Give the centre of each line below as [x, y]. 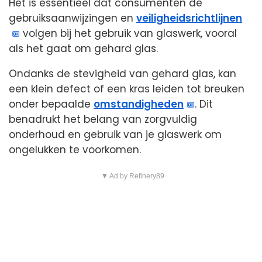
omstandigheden [139, 104]
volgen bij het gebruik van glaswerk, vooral [129, 34]
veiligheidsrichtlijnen [189, 18]
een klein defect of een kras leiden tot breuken [127, 89]
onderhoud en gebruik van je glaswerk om [115, 135]
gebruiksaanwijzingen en [73, 18]
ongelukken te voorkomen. [75, 150]
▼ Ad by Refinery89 [132, 176]
